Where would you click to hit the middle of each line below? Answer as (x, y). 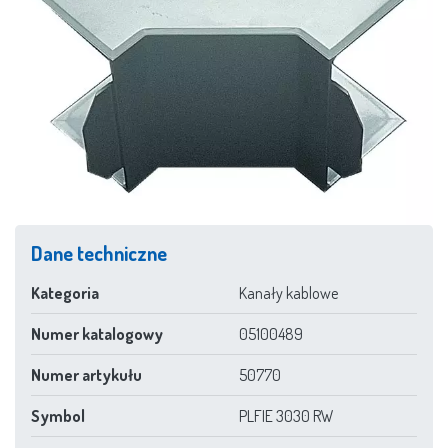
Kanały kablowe (288, 292)
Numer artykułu (86, 374)
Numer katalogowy (97, 333)
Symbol (58, 415)
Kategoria (65, 292)
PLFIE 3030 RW (286, 415)
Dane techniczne (99, 252)
